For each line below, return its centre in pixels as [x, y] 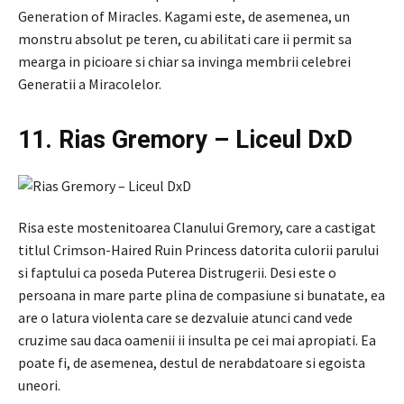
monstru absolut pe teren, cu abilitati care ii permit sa [185, 38]
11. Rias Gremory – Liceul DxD [185, 139]
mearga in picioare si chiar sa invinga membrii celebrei [184, 61]
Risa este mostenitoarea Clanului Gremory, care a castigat [197, 227]
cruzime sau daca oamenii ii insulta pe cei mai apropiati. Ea [197, 340]
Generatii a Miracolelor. [90, 83]
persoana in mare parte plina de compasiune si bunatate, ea [202, 294]
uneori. [39, 385]
